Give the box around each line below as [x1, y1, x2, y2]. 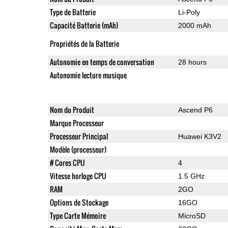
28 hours [178, 58, 207, 66]
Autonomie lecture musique [49, 69, 127, 80]
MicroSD [178, 211, 206, 220]
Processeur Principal [49, 130, 108, 141]
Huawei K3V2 [178, 132, 221, 140]
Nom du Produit [49, 104, 94, 115]
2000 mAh [178, 21, 211, 30]
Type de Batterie [49, 6, 96, 17]
